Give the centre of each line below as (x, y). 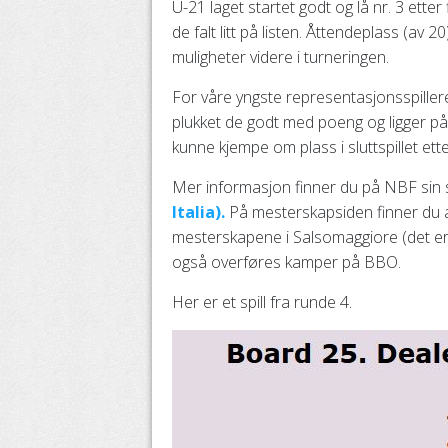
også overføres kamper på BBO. (286, 262)
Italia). (198, 212)
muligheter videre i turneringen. (280, 57)
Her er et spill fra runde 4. (262, 302)
